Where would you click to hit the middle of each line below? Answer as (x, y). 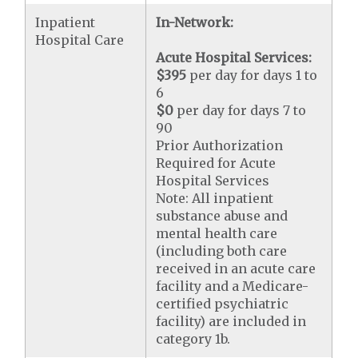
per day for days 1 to (252, 76)
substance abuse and (222, 216)
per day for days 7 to (240, 111)
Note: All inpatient (215, 199)
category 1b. (193, 339)
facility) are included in (231, 322)
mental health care (217, 234)
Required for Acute (216, 163)
